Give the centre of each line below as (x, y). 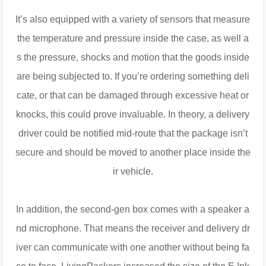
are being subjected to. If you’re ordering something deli (133, 77)
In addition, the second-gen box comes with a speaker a (133, 210)
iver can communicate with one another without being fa (133, 248)
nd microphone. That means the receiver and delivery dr (133, 229)
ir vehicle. (133, 172)
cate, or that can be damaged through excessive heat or (133, 96)
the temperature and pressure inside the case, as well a (133, 39)
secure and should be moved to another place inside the (133, 153)
